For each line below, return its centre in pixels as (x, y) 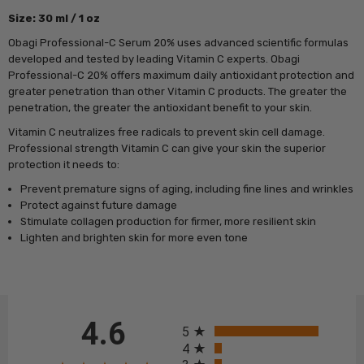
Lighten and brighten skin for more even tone (134, 237)
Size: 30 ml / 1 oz (54, 18)
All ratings (210, 318)
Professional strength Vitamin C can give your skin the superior (167, 148)
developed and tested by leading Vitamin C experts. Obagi (154, 58)
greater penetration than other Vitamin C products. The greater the (178, 91)
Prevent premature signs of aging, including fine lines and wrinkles (187, 188)
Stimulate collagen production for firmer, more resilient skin (169, 221)
